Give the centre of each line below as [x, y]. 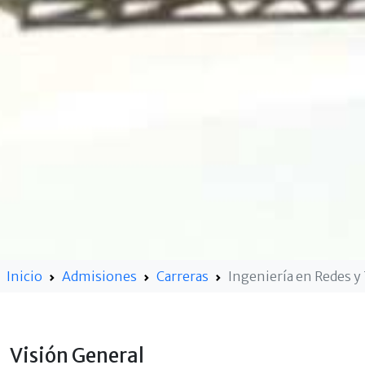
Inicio [24, 277]
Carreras [182, 277]
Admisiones [99, 277]
